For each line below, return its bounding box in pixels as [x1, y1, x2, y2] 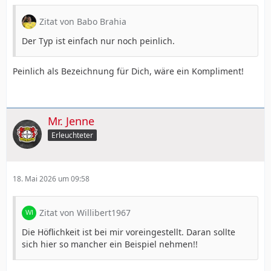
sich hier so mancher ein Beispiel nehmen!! [22, 238, 198, 250]
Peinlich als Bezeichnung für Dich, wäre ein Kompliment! [13, 65, 244, 77]
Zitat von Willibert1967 [39, 206, 131, 218]
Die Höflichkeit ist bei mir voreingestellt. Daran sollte [22, 226, 235, 238]
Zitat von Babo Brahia [39, 16, 126, 27]
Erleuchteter [51, 129, 93, 140]
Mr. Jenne [48, 114, 94, 128]
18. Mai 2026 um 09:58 [13, 173, 90, 184]
